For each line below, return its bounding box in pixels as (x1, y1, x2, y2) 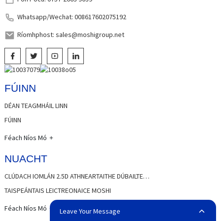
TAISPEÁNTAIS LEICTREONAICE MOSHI (4, 185, 111, 195)
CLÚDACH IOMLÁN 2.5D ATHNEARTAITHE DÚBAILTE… (4, 171, 149, 181)
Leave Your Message (59, 206, 120, 216)
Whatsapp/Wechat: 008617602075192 (17, 12, 126, 21)
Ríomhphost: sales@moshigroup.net (17, 30, 124, 39)
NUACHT (4, 153, 47, 165)
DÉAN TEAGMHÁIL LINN (4, 101, 68, 110)
